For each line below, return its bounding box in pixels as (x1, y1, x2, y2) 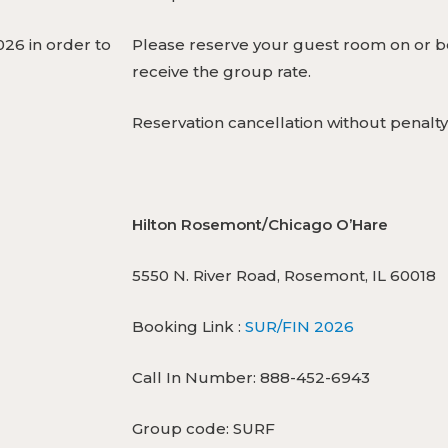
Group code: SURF (132, 418, 275, 438)
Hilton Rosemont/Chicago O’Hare (132, 214, 388, 234)
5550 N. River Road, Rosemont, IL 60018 (132, 265, 436, 285)
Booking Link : (132, 316, 245, 336)
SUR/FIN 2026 (245, 316, 354, 336)
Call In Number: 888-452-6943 (132, 367, 370, 387)
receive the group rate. (132, 61, 311, 81)
